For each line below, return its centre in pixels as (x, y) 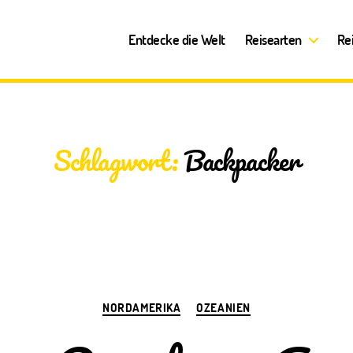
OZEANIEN (223, 307)
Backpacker (242, 160)
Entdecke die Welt (177, 39)
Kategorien (203, 300)
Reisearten (273, 39)
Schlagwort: (115, 160)
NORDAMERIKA (142, 307)
